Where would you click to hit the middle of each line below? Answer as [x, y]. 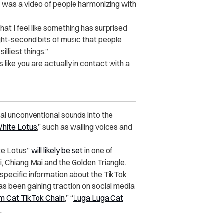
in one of [97, 151]
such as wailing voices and [86, 127]
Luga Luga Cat [98, 198]
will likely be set [57, 151]
